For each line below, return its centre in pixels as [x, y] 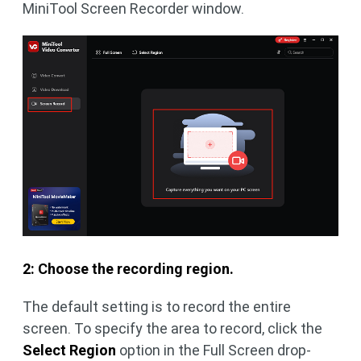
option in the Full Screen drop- [214, 351]
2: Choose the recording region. [128, 269]
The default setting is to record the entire [157, 307]
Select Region [69, 351]
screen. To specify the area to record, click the [172, 329]
